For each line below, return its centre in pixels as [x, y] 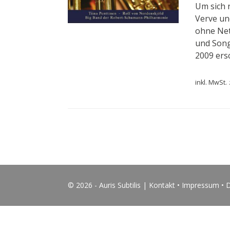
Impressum [200, 185]
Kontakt [162, 185]
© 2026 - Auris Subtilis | [108, 185]
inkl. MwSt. [211, 82]
